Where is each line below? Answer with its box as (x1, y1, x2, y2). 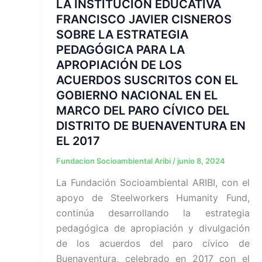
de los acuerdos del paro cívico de (56, 237, 250, 250)
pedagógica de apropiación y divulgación (56, 222, 250, 235)
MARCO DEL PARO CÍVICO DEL (56, 103, 229, 118)
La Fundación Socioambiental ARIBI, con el (56, 177, 250, 189)
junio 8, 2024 (177, 156, 225, 166)
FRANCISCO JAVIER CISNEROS (56, 12, 232, 26)
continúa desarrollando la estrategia (56, 207, 250, 219)
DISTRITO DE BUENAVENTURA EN (56, 118, 246, 133)
